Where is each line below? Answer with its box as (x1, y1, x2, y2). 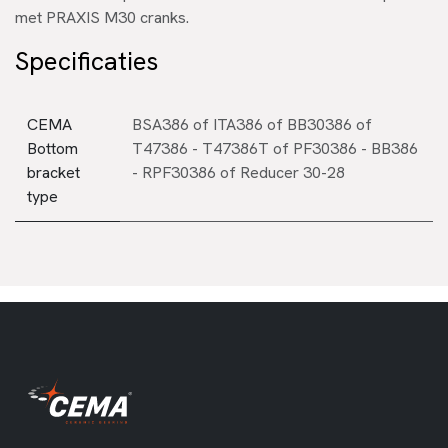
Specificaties (15, 43, 158, 78)
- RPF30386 (132, 161, 216, 183)
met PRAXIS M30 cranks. (15, 6, 189, 28)
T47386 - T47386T (132, 137, 269, 159)
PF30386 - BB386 (293, 137, 418, 159)
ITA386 (213, 113, 263, 135)
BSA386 (132, 113, 189, 135)
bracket (27, 161, 80, 183)
